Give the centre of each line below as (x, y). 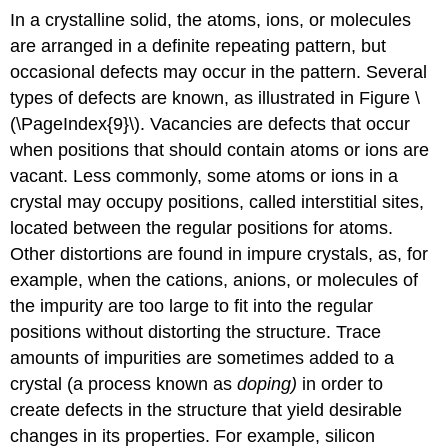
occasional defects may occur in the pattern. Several (219, 72)
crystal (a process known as (124, 384)
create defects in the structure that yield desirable (206, 410)
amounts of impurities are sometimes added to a (202, 358)
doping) (267, 384)
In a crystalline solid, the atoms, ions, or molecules (211, 20)
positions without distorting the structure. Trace (196, 332)
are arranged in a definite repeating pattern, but (198, 46)
